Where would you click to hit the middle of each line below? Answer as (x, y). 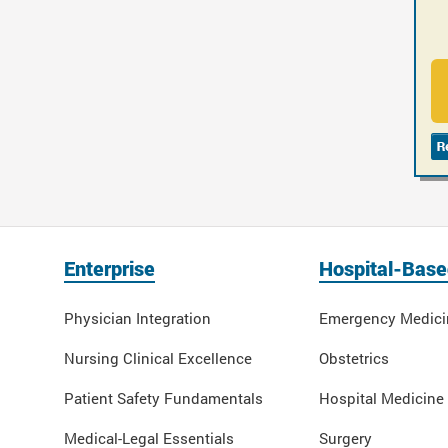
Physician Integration (137, 318)
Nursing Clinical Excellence (157, 358)
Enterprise (109, 268)
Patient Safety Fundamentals (163, 398)
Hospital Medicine (381, 398)
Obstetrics (353, 358)
